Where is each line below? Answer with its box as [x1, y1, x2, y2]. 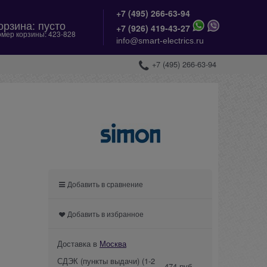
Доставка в [57, 237, 100, 249]
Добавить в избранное [67, 208, 144, 219]
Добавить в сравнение [67, 178, 144, 189]
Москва [100, 237, 126, 249]
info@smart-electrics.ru [116, 36, 204, 45]
